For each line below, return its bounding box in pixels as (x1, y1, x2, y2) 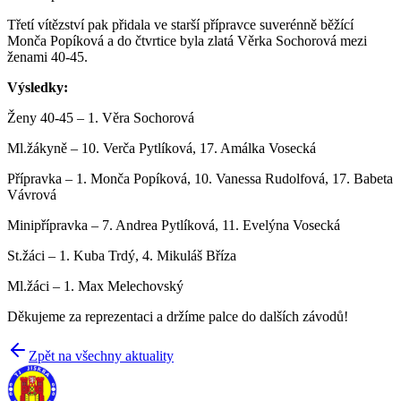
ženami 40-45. (7, 48, 88, 64)
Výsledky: (7, 79, 68, 95)
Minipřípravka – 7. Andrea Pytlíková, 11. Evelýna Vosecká (7, 217, 340, 233)
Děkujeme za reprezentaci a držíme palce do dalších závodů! (7, 308, 348, 324)
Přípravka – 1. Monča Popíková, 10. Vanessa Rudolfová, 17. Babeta (7, 170, 393, 186)
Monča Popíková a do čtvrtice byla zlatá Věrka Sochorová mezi (7, 32, 367, 48)
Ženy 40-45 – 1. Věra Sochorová (7, 109, 194, 125)
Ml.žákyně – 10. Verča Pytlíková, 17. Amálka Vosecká (7, 140, 316, 156)
